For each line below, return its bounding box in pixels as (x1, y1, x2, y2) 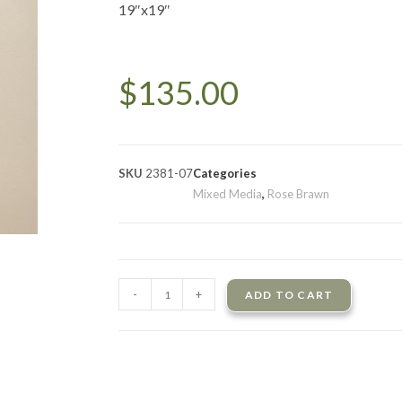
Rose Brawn (267, 187, 329, 201)
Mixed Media (193, 187, 262, 201)
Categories (193, 166, 257, 180)
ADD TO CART (245, 288, 334, 301)
